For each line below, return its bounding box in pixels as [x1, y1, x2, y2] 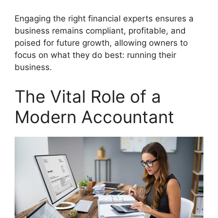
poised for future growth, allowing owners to [15, 38, 188, 48]
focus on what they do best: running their [15, 50, 176, 60]
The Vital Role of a [15, 86, 161, 107]
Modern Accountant [15, 106, 174, 127]
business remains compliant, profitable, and [15, 26, 186, 36]
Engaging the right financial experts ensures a [15, 14, 194, 24]
